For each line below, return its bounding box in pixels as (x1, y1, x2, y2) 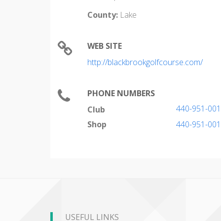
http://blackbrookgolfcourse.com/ (87, 57, 203, 68)
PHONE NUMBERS (87, 88, 155, 99)
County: (87, 9, 118, 20)
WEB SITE (87, 40, 122, 51)
